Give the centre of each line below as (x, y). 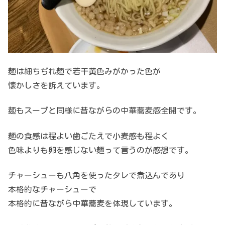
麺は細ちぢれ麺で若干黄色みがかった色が (84, 71)
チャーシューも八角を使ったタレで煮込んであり (96, 175)
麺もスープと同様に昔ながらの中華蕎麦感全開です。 (104, 111)
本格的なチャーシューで (52, 189)
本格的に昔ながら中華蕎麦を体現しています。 (92, 203)
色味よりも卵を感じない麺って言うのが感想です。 (100, 150)
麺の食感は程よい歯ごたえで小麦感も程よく (88, 136)
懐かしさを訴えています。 (56, 85)
